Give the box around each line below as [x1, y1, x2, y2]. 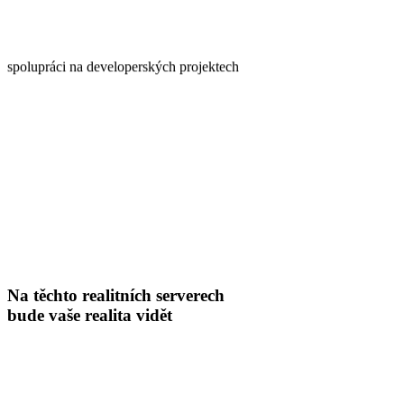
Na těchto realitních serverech [7, 285, 225, 305]
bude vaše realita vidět [7, 305, 172, 325]
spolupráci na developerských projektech [7, 59, 239, 75]
